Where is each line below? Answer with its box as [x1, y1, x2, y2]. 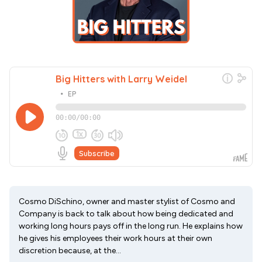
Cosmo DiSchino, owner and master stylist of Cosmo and [19, 196, 235, 206]
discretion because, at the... [19, 246, 121, 256]
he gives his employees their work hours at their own [19, 233, 212, 243]
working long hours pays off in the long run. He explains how [19, 221, 243, 231]
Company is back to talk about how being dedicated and [19, 209, 233, 219]
